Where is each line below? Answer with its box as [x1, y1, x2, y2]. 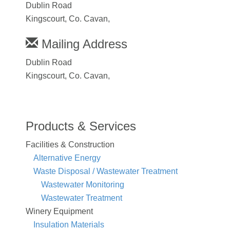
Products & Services [26, 119, 136, 133]
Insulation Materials [33, 220, 104, 229]
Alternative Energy [33, 153, 101, 162]
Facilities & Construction [26, 140, 114, 149]
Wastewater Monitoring [41, 180, 124, 189]
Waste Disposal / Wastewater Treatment [33, 166, 178, 176]
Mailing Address [38, 36, 127, 51]
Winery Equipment [26, 206, 93, 216]
